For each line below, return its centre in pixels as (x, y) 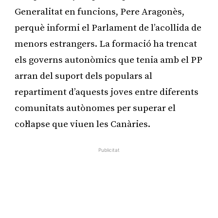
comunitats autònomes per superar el (95, 108)
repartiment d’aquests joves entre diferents (107, 92)
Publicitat (109, 150)
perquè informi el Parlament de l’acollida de (108, 28)
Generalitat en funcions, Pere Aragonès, (100, 12)
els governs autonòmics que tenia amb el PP (109, 60)
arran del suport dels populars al (83, 76)
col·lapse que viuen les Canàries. (82, 124)
